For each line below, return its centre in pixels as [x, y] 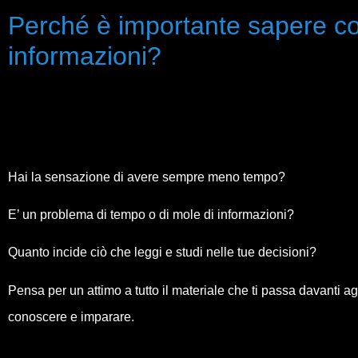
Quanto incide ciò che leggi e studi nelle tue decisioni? [162, 253]
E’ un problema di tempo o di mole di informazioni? [151, 215]
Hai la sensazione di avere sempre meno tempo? [147, 177]
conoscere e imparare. [71, 316]
